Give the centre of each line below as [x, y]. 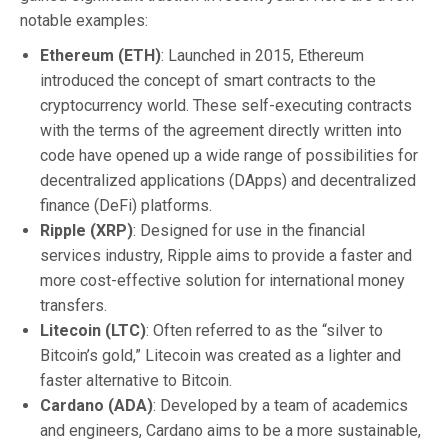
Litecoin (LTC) [93, 330]
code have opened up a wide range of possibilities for [229, 155]
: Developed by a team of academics [280, 405]
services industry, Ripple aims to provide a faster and [226, 255]
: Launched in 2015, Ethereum [262, 55]
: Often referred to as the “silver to [264, 330]
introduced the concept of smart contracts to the [208, 80]
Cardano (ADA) [96, 405]
